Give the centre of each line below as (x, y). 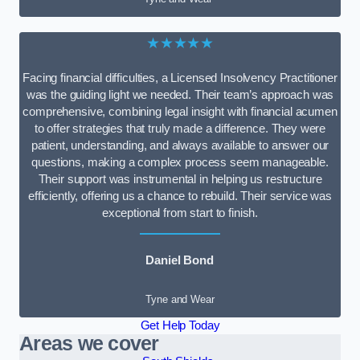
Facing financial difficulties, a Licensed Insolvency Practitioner (180, 78)
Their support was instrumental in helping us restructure (180, 179)
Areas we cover (89, 343)
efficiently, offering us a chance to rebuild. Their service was (180, 196)
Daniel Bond (180, 260)
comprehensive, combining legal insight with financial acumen (180, 111)
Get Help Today (180, 325)
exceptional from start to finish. (180, 213)
